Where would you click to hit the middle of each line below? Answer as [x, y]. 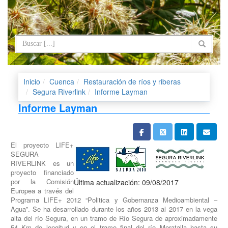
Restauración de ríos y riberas [132, 82]
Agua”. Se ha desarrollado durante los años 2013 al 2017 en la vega [114, 209]
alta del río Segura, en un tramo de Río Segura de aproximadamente [114, 218]
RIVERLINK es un [42, 163]
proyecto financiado [42, 172]
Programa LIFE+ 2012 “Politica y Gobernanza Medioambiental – [114, 199]
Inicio [32, 82]
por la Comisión [42, 181]
